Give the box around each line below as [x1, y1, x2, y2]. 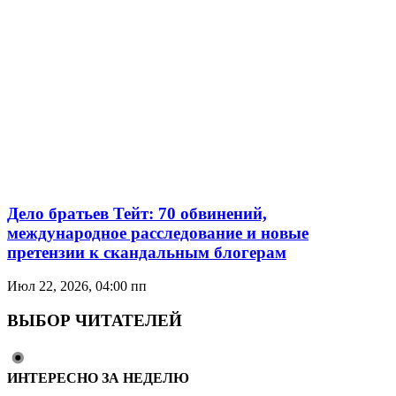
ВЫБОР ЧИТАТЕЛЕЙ [7, 310, 182, 330]
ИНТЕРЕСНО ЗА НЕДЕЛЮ [7, 370, 189, 386]
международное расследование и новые [7, 223, 308, 242]
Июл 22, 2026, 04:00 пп [7, 278, 147, 294]
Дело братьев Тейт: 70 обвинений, [7, 203, 267, 223]
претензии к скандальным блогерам [7, 242, 286, 262]
